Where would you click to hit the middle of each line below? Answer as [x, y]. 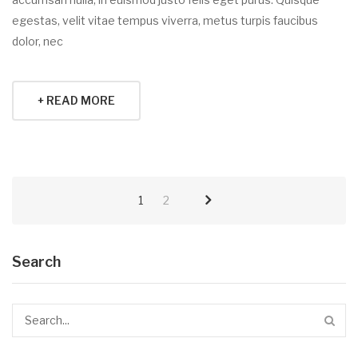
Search [36, 261]
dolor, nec [38, 41]
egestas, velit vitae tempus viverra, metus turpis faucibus [165, 20]
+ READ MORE [76, 100]
